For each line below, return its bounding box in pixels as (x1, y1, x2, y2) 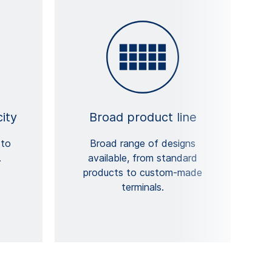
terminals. (121, 181, 164, 194)
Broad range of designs (90, 137, 195, 150)
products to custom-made (83, 166, 202, 179)
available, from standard (88, 152, 197, 165)
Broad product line (89, 110, 197, 125)
